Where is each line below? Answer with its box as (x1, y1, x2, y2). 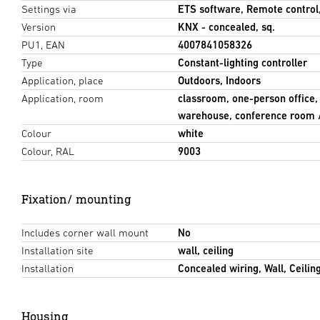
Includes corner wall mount (21, 226, 149, 239)
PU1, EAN (21, 39, 65, 51)
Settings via (21, 3, 76, 16)
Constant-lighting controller (177, 56, 307, 69)
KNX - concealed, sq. (177, 21, 275, 34)
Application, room (21, 92, 104, 105)
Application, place (21, 74, 104, 87)
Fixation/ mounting (21, 191, 131, 207)
